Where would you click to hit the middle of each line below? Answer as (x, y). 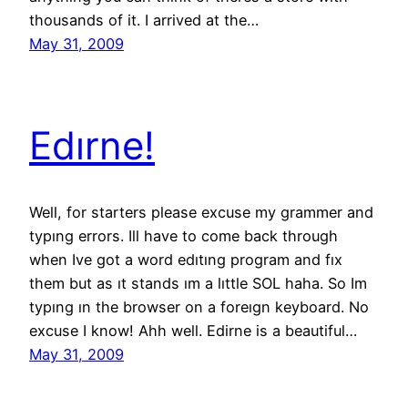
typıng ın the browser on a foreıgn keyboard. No (199, 307)
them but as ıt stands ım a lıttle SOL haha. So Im (198, 284)
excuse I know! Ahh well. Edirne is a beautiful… (193, 331)
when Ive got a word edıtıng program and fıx (186, 260)
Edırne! (92, 146)
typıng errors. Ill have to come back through (184, 236)
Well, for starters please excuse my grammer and (201, 213)
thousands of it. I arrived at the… (144, 20)
